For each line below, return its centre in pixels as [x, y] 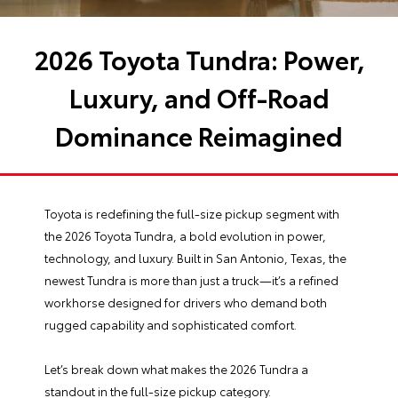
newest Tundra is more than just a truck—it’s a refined [191, 279]
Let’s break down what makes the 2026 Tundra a [176, 368]
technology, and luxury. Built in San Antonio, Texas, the [195, 257]
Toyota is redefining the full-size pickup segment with [192, 213]
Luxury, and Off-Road [199, 96]
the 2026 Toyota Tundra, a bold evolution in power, [185, 235]
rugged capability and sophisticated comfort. [171, 324]
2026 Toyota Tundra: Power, [199, 58]
